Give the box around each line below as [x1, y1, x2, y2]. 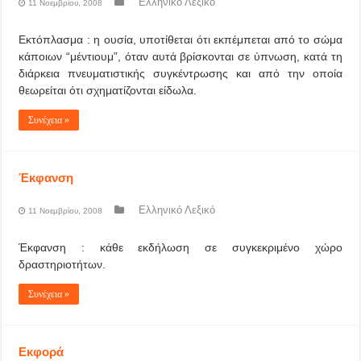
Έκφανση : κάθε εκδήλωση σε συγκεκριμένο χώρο [19, 241, 342, 254]
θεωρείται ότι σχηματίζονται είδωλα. [19, 84, 197, 97]
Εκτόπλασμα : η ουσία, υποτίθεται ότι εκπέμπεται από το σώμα [19, 33, 342, 46]
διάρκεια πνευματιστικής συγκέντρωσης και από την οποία [19, 67, 342, 80]
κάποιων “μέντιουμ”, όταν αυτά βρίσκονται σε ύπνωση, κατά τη [19, 50, 342, 63]
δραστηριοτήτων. [19, 258, 106, 271]
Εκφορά [19, 345, 64, 359]
